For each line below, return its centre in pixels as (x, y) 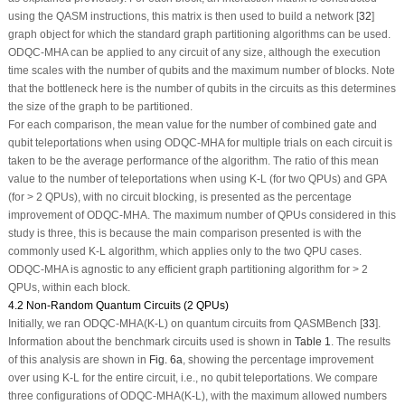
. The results (360, 341)
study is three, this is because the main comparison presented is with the (184, 233)
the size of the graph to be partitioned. (100, 106)
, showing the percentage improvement (278, 359)
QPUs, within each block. (69, 287)
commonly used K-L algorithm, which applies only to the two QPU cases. (184, 251)
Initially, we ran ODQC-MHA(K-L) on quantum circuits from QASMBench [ (185, 323)
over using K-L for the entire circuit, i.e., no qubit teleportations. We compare (193, 377)
